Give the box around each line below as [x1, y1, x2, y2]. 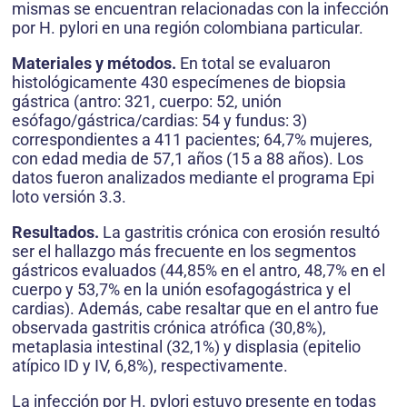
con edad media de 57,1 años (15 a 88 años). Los [12, 149, 363, 169]
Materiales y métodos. [12, 54, 176, 74]
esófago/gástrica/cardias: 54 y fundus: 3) [12, 111, 307, 131]
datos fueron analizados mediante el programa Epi [12, 168, 374, 188]
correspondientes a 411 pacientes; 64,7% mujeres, [12, 130, 372, 150]
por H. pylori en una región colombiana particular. [12, 18, 363, 38]
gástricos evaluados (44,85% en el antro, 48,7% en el [12, 261, 385, 281]
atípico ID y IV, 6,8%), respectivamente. [12, 356, 288, 376]
